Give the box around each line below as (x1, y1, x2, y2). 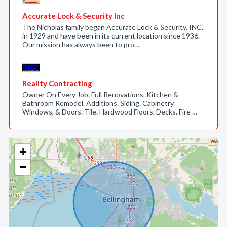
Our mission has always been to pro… (22, 40, 139, 49)
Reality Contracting (22, 79, 92, 88)
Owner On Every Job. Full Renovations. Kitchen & (22, 90, 178, 99)
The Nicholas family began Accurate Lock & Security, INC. (22, 23, 203, 31)
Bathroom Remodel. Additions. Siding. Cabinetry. (22, 99, 175, 107)
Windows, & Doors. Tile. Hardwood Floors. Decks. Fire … (22, 107, 197, 116)
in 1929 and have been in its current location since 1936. (22, 31, 200, 40)
